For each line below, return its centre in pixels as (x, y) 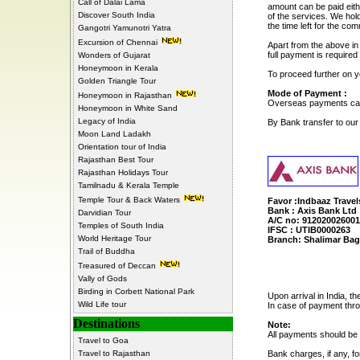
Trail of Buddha (106, 251)
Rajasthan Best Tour (115, 160)
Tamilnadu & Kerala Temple (128, 185)
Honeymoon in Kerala (118, 68)
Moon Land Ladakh (114, 134)
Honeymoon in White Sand (127, 108)
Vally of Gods (102, 278)
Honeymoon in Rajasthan (126, 95)
